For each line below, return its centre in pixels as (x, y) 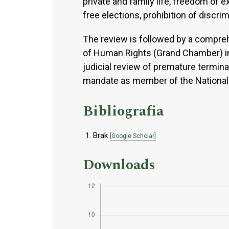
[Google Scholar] (133, 136)
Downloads (119, 165)
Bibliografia (123, 111)
